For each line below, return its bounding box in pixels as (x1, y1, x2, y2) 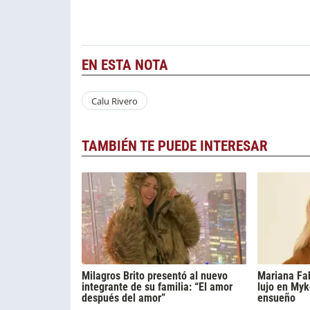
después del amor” (82, 291, 165, 305)
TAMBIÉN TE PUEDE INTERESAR (82, 138, 268, 155)
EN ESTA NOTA (82, 56, 168, 73)
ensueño (257, 291, 295, 305)
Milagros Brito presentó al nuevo (82, 269, 228, 283)
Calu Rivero (91, 94, 138, 107)
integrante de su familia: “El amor (82, 280, 232, 294)
